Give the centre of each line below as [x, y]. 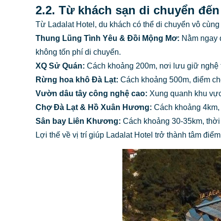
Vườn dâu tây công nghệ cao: [92, 93]
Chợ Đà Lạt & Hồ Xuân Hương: [94, 107]
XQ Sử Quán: [60, 66]
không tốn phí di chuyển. [78, 52]
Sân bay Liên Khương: [78, 121]
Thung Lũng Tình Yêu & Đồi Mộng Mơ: [108, 38]
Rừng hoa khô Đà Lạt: [77, 79]
